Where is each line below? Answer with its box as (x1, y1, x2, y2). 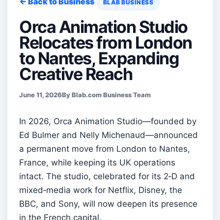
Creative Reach (19, 64, 132, 84)
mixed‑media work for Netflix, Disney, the (19, 185, 182, 195)
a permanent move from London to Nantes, (19, 144, 190, 154)
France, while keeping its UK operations (19, 158, 175, 168)
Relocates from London (19, 32, 192, 53)
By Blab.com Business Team (62, 91, 151, 99)
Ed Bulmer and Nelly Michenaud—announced (19, 130, 198, 140)
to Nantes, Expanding (19, 48, 179, 69)
